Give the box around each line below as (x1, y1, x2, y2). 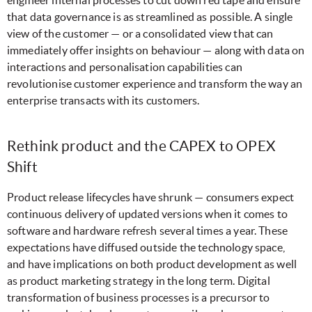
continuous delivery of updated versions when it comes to (7, 207, 288, 220)
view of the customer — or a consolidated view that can (7, 26, 274, 40)
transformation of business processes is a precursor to (7, 290, 270, 304)
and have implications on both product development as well (7, 257, 297, 270)
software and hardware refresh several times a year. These (7, 224, 288, 237)
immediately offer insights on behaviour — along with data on (7, 43, 305, 56)
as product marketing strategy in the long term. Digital (7, 274, 270, 287)
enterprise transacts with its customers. (7, 93, 200, 107)
